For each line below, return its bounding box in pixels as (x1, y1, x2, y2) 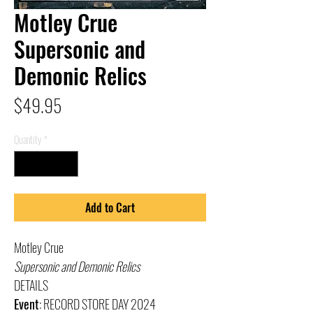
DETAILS (14, 276, 48, 294)
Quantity (14, 132, 41, 147)
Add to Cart (85, 199, 135, 216)
